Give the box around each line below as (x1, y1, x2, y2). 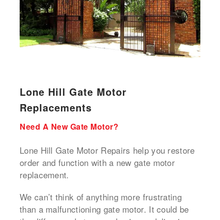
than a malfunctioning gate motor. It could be (20, 203, 189, 216)
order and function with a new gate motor (20, 156, 175, 169)
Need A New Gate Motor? (20, 121, 118, 133)
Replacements (20, 100, 92, 115)
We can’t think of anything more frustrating (20, 191, 182, 203)
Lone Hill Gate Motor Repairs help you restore (20, 144, 195, 157)
